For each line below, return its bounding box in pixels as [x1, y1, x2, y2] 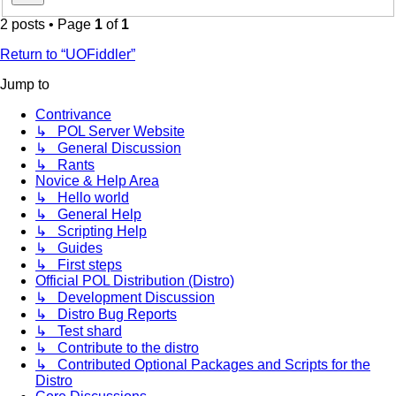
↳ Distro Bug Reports [35, 306, 177, 322]
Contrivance [35, 106, 111, 122]
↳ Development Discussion [35, 289, 215, 305]
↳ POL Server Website [35, 123, 185, 139]
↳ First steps [35, 256, 122, 272]
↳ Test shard [35, 323, 122, 339]
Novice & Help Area [35, 172, 159, 188]
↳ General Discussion [35, 140, 181, 156]
